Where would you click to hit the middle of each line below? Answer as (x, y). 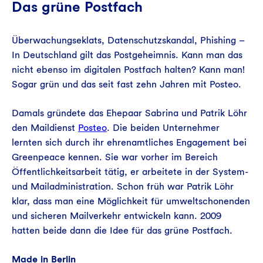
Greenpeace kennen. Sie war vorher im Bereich (115, 157)
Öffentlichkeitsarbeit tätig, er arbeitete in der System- (130, 172)
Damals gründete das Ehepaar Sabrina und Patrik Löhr (129, 113)
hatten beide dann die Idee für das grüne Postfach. (122, 231)
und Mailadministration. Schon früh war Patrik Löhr (123, 187)
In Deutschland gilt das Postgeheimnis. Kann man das (127, 55)
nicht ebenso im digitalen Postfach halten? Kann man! (128, 70)
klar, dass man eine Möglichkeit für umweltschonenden (131, 201)
